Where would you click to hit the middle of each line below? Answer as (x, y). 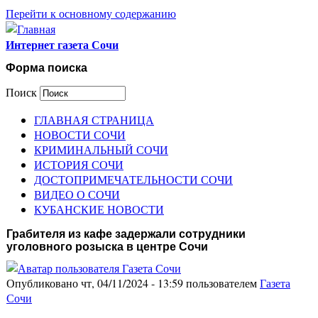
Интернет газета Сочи (62, 44)
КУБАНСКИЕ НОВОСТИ (99, 209)
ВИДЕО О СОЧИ (77, 194)
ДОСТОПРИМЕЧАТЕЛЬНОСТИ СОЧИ (133, 179)
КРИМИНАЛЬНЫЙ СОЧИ (101, 149)
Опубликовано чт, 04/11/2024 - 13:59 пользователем (133, 283)
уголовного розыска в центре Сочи (107, 246)
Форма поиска (46, 68)
